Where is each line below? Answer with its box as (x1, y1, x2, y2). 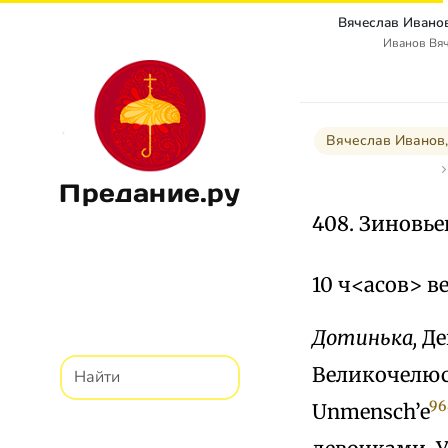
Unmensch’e (312, 398, 430, 424)
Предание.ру (59, 176, 241, 209)
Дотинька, (312, 324, 417, 350)
